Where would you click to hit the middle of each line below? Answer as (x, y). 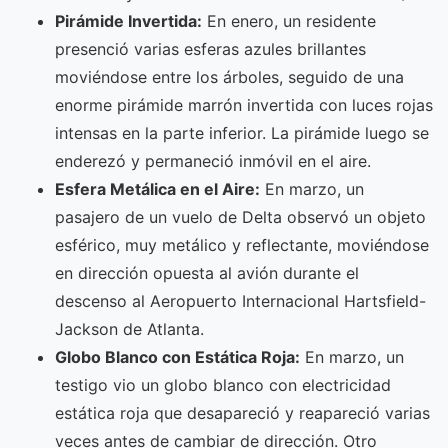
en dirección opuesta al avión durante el (207, 273)
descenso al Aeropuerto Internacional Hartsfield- (240, 301)
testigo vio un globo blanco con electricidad (223, 385)
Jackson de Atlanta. (129, 329)
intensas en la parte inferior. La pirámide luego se (242, 133)
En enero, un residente (289, 21)
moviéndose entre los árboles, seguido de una (229, 77)
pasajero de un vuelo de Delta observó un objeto (240, 217)
